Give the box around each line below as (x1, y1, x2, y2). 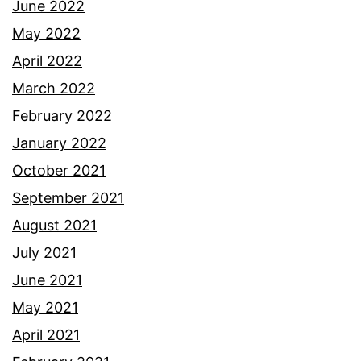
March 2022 (12, 79, 95, 97)
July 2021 (12, 243, 77, 261)
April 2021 (12, 326, 80, 343)
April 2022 (12, 52, 82, 69)
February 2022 (12, 106, 112, 124)
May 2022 (12, 24, 81, 42)
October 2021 (12, 161, 106, 179)
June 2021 (12, 271, 82, 288)
